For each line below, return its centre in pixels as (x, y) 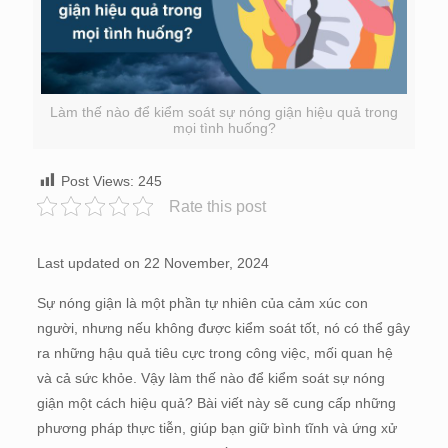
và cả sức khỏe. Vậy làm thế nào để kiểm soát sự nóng (210, 377)
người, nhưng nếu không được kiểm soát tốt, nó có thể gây (223, 327)
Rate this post (217, 206)
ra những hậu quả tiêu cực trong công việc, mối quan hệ (214, 352)
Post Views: (97, 180)
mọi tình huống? (224, 127)
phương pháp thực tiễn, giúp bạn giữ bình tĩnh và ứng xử (216, 427)
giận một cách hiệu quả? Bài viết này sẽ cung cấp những (216, 402)
